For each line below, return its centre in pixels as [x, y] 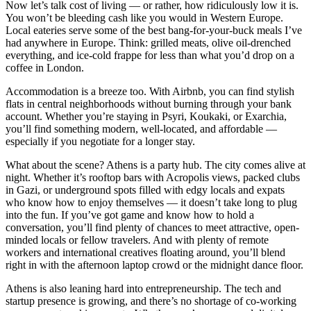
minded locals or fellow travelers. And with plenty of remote [137, 239]
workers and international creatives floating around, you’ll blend [145, 252]
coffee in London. [45, 67]
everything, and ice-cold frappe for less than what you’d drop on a [150, 55]
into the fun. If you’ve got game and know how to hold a [130, 215]
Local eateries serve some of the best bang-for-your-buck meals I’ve [154, 30]
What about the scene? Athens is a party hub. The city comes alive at [155, 165]
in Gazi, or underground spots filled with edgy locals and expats [145, 190]
